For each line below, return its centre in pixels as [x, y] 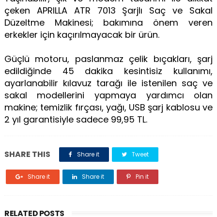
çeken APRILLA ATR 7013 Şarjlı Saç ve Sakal [108, 10]
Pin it [141, 176]
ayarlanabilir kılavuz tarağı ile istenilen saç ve [108, 83]
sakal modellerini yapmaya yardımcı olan [108, 95]
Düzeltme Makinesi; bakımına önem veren [108, 22]
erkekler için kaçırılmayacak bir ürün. [83, 34]
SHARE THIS [27, 154]
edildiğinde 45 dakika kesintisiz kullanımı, [108, 71]
